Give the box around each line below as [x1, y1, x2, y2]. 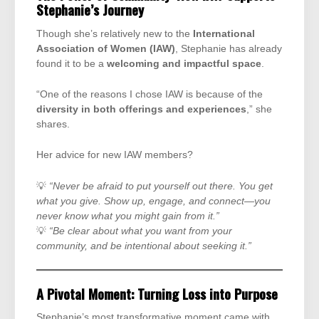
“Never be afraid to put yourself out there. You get [49, 180, 273, 192]
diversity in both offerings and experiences [36, 104, 246, 115]
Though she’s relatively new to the [36, 28, 193, 39]
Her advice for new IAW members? [36, 150, 193, 161]
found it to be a [36, 58, 107, 69]
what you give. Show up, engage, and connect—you [36, 195, 271, 206]
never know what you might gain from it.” [36, 210, 219, 221]
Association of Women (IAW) [36, 43, 175, 54]
